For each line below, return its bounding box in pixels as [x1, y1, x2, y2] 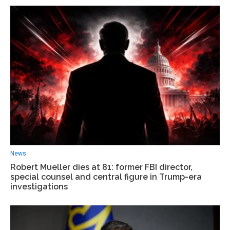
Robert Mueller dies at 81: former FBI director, [10, 162, 193, 172]
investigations [10, 181, 68, 191]
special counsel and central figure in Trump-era [10, 171, 202, 182]
